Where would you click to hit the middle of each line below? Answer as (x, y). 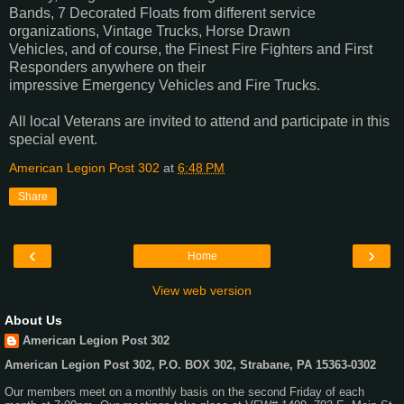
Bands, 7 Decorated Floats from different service (162, 14)
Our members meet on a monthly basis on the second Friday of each (184, 391)
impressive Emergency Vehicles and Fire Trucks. (165, 86)
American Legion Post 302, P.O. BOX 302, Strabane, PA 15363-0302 (190, 364)
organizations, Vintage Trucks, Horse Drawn (150, 32)
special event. (53, 140)
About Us (33, 321)
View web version (202, 291)
